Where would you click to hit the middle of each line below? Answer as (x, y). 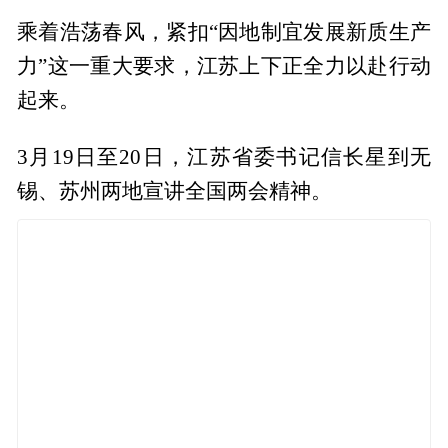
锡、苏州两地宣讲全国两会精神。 (175, 190)
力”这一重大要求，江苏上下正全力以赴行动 (224, 65)
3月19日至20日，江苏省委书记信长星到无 (224, 156)
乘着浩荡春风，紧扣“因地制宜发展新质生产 (224, 31)
